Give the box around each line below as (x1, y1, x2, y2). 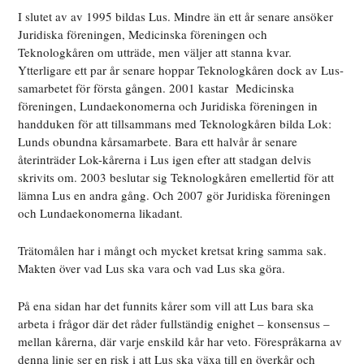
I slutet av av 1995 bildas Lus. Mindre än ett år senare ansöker (18, 8, 334, 25)
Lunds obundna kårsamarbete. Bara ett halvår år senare (18, 133, 298, 150)
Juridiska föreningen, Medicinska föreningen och (18, 26, 268, 43)
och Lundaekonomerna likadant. (18, 205, 184, 222)
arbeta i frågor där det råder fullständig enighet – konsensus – (18, 315, 331, 332)
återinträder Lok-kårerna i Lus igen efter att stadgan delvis (18, 151, 312, 168)
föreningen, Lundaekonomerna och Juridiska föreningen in (18, 97, 318, 115)
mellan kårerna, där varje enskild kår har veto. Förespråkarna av (18, 333, 343, 350)
